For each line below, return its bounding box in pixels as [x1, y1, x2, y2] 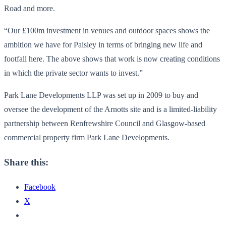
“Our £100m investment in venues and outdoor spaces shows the [4, 26, 210, 35]
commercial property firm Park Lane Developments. [4, 133, 169, 142]
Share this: [4, 157, 48, 168]
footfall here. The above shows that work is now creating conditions [4, 54, 220, 63]
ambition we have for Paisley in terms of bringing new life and [4, 40, 202, 49]
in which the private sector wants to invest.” [4, 68, 143, 77]
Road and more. [4, 4, 55, 13]
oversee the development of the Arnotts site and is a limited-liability [4, 104, 217, 114]
